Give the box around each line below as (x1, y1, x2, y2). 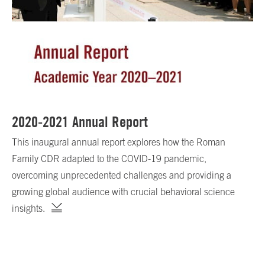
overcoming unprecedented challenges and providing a (12, 169, 231, 180)
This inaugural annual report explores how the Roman (12, 136, 225, 147)
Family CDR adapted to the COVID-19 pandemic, (12, 153, 206, 164)
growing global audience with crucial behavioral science (12, 186, 235, 197)
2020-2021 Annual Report (12, 112, 148, 131)
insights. (12, 202, 45, 214)
